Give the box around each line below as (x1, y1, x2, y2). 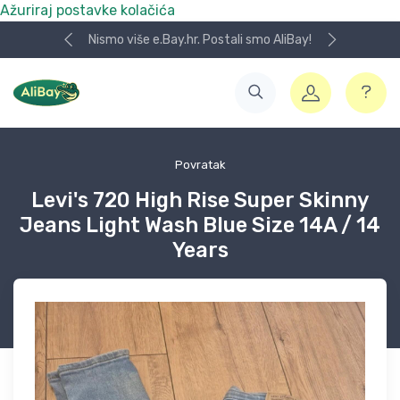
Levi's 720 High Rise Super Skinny (31, 187, 369, 212)
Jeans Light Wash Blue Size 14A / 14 (20, 212, 380, 237)
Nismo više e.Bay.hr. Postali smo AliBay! (88, 32, 312, 47)
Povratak (174, 158, 226, 171)
